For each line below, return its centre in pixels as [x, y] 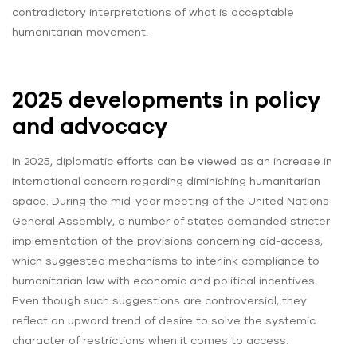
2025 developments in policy [166, 100]
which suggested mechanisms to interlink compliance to [166, 261]
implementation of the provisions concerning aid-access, [167, 241]
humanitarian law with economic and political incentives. [165, 281]
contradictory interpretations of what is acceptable [153, 12]
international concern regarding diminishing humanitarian [166, 181]
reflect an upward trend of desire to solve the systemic [164, 321]
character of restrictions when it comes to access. [150, 341]
